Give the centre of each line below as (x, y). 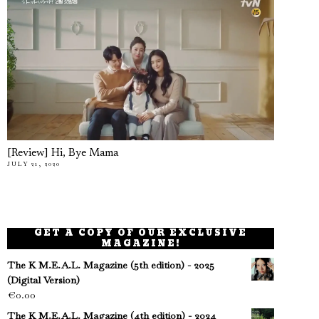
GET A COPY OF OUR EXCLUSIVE (141, 233)
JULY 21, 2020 (34, 164)
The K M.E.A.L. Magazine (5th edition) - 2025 (111, 265)
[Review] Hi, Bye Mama (63, 154)
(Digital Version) (43, 280)
